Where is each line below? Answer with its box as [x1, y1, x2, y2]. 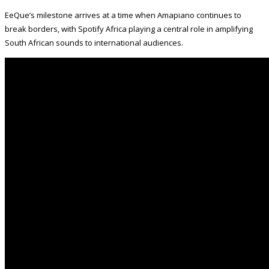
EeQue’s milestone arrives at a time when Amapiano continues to [5, 10, 241, 21]
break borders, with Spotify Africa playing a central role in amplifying [5, 23, 253, 35]
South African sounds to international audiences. [5, 37, 183, 49]
